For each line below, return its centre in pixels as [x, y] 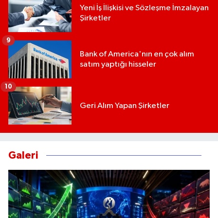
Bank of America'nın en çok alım [137, 54]
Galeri [23, 156]
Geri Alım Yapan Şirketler [125, 106]
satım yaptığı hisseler [118, 65]
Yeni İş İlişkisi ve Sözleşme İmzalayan [144, 8]
